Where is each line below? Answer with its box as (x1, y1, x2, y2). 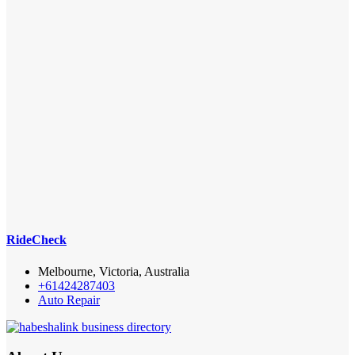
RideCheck (6, 233, 67, 247)
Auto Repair (38, 292, 100, 307)
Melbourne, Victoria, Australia (38, 264, 189, 278)
